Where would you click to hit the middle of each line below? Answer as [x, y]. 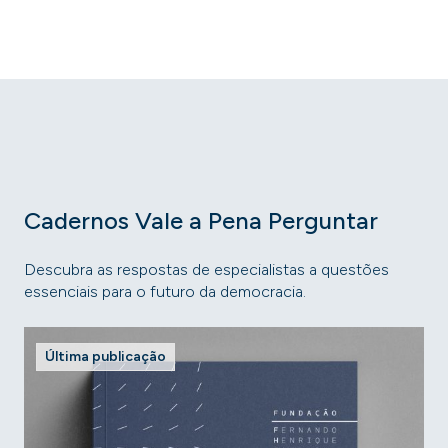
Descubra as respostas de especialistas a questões [206, 269]
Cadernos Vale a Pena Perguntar [201, 220]
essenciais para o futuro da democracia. [165, 291]
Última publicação [105, 356]
